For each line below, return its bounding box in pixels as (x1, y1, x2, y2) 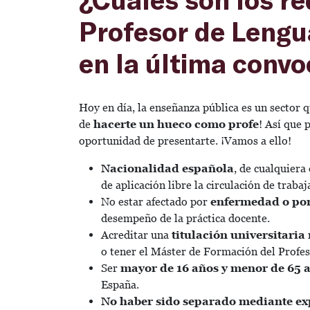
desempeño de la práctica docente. (101, 211, 273, 225)
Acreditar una (101, 228, 172, 241)
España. (101, 277, 142, 291)
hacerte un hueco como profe (93, 117, 259, 131)
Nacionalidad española (101, 161, 234, 175)
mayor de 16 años (120, 261, 219, 275)
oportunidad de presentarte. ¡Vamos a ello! (79, 134, 291, 147)
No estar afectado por (101, 194, 210, 208)
